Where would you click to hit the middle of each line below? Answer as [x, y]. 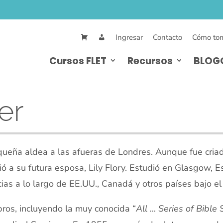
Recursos [150, 61]
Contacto [167, 37]
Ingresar [129, 37]
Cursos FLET [78, 61]
